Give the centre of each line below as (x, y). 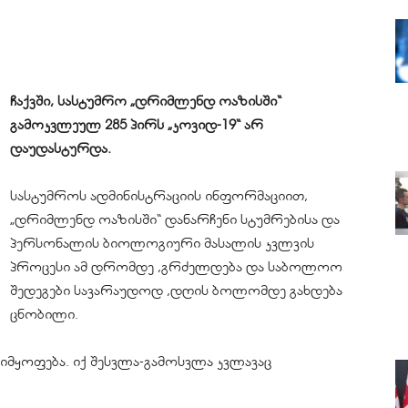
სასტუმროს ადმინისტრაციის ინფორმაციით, (159, 196)
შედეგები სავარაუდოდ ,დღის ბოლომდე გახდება (176, 291)
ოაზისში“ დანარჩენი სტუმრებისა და (217, 219)
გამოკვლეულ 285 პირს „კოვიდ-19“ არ (137, 125)
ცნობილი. (44, 314)
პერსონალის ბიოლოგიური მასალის (138, 243)
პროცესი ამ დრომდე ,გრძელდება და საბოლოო (176, 267)
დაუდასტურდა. (61, 148)
